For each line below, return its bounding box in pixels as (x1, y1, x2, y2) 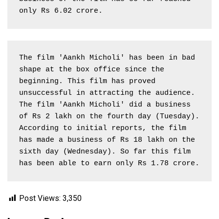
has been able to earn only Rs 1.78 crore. (19, 159, 199, 168)
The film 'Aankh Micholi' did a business (19, 100, 191, 109)
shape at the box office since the (19, 65, 164, 74)
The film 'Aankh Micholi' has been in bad (19, 53, 195, 62)
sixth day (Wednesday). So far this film (19, 147, 191, 156)
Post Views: (19, 193, 61, 203)
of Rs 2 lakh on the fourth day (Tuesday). (19, 112, 199, 121)
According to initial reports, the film (19, 124, 186, 132)
